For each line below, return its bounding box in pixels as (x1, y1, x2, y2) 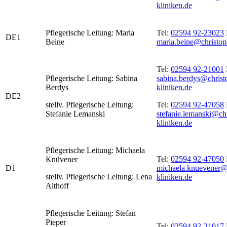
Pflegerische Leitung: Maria (46, 28, 134, 37)
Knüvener (46, 155, 78, 164)
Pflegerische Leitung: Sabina (46, 74, 137, 83)
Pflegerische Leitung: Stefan (46, 209, 136, 218)
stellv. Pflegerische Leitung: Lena (46, 172, 152, 181)
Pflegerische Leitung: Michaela (46, 146, 145, 155)
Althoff (46, 181, 69, 191)
